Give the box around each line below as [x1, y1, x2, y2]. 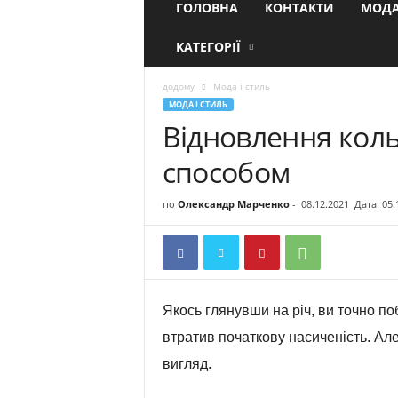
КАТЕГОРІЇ [175, 38, 241, 55]
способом [162, 153, 291, 191]
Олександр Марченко [177, 197, 290, 211]
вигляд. [162, 356, 211, 371]
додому [162, 80, 195, 92]
